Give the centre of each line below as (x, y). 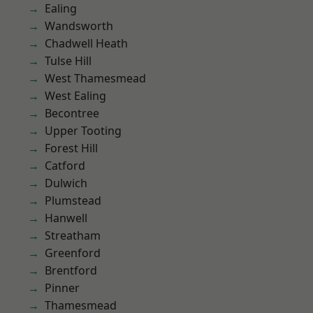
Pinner (62, 288)
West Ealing (75, 96)
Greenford (73, 253)
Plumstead (73, 201)
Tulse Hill (68, 61)
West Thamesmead (95, 78)
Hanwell (66, 218)
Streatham (73, 235)
